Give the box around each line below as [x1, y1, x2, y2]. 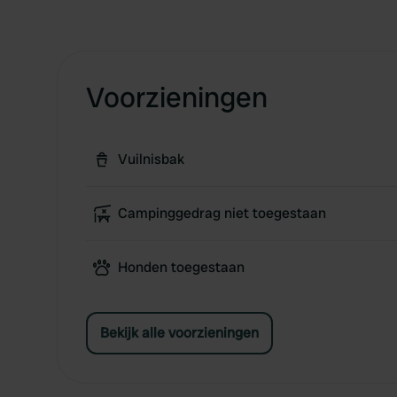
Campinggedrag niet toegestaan [118, 204, 326, 222]
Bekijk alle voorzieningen [100, 323, 259, 342]
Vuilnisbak [118, 150, 184, 168]
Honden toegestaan [118, 258, 245, 276]
